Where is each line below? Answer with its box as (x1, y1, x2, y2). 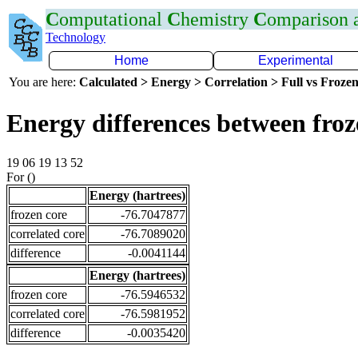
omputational (59, 9, 167, 30)
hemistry (181, 9, 253, 30)
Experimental (258, 54, 333, 67)
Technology (46, 30, 105, 44)
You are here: (9, 75, 79, 89)
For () (6, 169, 35, 184)
